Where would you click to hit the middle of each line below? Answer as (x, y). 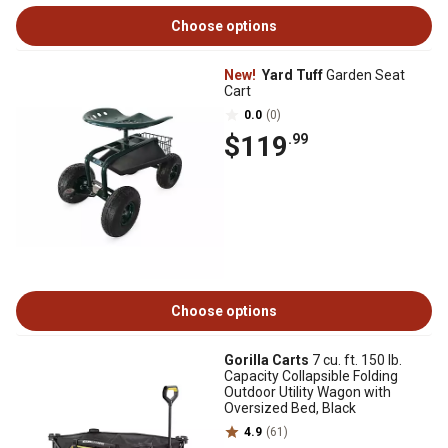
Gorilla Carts (266, 360)
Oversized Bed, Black (290, 408)
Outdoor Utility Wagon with (307, 392)
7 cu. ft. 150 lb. (355, 360)
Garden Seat (364, 75)
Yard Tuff (291, 75)
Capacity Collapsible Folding (311, 376)
